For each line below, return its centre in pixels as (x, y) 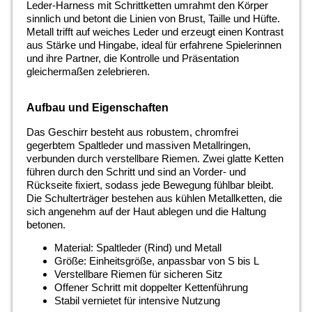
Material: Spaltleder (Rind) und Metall (138, 247)
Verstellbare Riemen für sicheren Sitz (138, 274)
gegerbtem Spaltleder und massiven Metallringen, (138, 145)
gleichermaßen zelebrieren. (88, 72)
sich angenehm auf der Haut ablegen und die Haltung (146, 211)
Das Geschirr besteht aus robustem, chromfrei (132, 132)
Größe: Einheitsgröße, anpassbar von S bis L (156, 260)
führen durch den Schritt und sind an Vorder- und (136, 171)
